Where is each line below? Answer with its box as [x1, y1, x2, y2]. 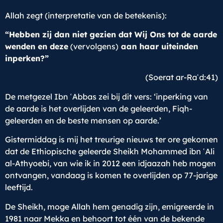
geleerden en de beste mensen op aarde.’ [5, 115, 161, 125]
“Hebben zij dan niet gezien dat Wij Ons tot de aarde [5, 29, 217, 39]
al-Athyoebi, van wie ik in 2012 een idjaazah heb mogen [5, 158, 216, 169]
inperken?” [5, 53, 49, 63]
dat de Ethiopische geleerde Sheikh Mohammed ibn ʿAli [5, 146, 215, 157]
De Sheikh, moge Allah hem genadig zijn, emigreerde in [5, 201, 214, 212]
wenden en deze [5, 41, 68, 51]
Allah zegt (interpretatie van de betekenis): [5, 10, 167, 20]
